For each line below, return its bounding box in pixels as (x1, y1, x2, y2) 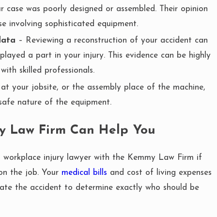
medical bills (62, 169, 108, 177)
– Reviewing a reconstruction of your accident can (15, 36, 208, 45)
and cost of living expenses (107, 169, 212, 177)
